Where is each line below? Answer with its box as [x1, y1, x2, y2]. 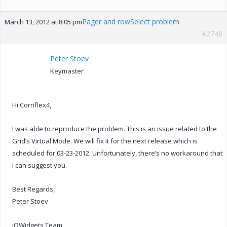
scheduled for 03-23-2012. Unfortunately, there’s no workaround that [12, 148, 222, 158]
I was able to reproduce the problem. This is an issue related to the [12, 124, 217, 133]
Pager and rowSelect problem [82, 16, 179, 26]
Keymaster [50, 66, 84, 75]
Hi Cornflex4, [12, 100, 51, 109]
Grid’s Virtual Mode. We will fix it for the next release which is [12, 136, 198, 145]
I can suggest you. [12, 160, 67, 170]
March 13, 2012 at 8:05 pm [5, 17, 82, 26]
